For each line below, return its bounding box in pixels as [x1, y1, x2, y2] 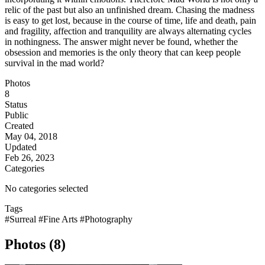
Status [5, 99, 27, 110]
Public [5, 110, 28, 121]
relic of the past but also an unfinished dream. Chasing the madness [5, 5, 254, 15]
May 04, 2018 [5, 131, 57, 142]
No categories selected [5, 183, 88, 194]
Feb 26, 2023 [5, 153, 54, 163]
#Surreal [5, 214, 38, 225]
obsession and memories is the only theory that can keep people [5, 47, 241, 58]
